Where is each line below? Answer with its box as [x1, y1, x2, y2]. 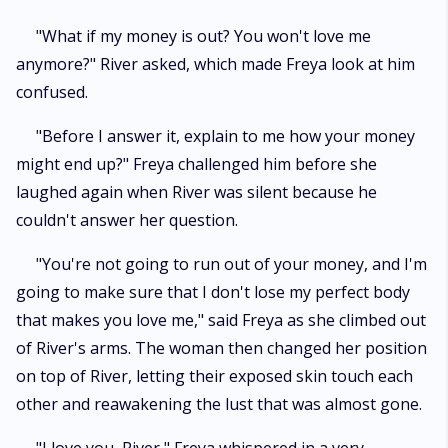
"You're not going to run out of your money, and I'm [36, 253, 427, 275]
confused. [16, 81, 88, 103]
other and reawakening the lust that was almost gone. [16, 393, 422, 415]
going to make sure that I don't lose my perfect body [16, 281, 410, 303]
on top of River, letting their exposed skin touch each [16, 365, 413, 387]
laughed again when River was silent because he [16, 181, 377, 203]
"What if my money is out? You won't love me [36, 25, 371, 47]
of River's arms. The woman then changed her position [16, 337, 427, 359]
